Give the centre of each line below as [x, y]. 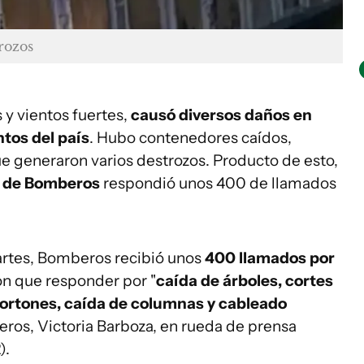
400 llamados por [270, 258]
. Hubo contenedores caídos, [191, 137]
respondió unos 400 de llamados [218, 183]
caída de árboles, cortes [245, 280]
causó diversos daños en [221, 115]
